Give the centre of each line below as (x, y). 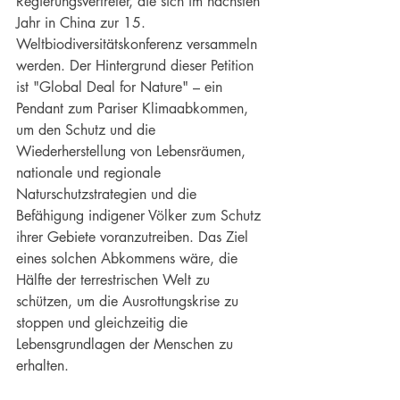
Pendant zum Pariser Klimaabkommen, (134, 109)
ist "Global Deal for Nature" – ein (121, 87)
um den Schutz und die (88, 130)
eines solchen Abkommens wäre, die (129, 259)
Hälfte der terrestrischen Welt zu (115, 280)
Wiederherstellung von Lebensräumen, (133, 152)
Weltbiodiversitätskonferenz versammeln (139, 45)
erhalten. (45, 366)
